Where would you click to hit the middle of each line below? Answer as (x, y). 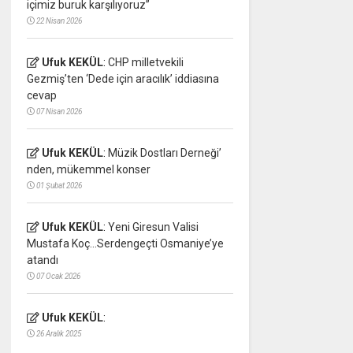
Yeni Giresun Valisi (153, 227)
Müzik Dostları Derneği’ (164, 153)
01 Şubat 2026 (59, 186)
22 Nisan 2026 (59, 21)
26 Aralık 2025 (58, 334)
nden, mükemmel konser (88, 170)
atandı (42, 260)
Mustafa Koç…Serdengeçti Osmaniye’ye (125, 244)
